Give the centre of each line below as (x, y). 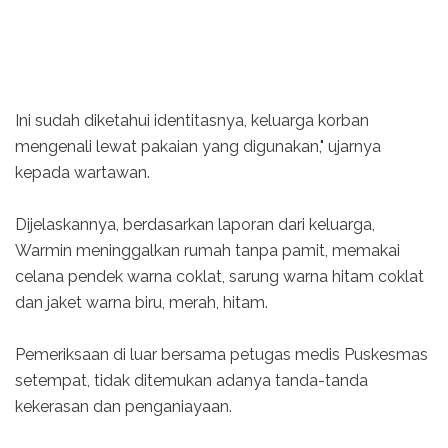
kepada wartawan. (82, 172)
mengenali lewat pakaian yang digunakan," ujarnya (198, 146)
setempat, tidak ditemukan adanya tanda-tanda (191, 380)
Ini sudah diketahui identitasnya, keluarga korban (192, 120)
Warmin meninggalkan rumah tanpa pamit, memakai (207, 250)
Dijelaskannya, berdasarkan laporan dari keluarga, (195, 224)
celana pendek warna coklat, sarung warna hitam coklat (219, 276)
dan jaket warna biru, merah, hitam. (141, 302)
